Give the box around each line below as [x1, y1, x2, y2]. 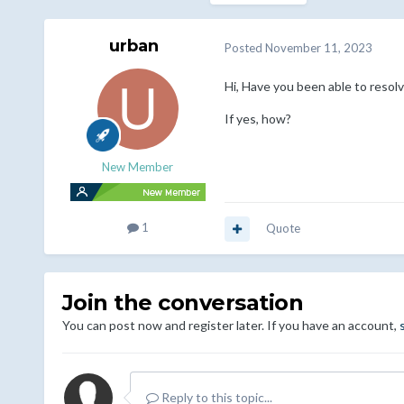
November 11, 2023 [264, 40, 372, 55]
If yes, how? [224, 111, 291, 127]
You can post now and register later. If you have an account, [61, 317, 399, 334]
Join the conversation [61, 289, 304, 317]
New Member [102, 160, 174, 175]
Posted [224, 40, 265, 55]
